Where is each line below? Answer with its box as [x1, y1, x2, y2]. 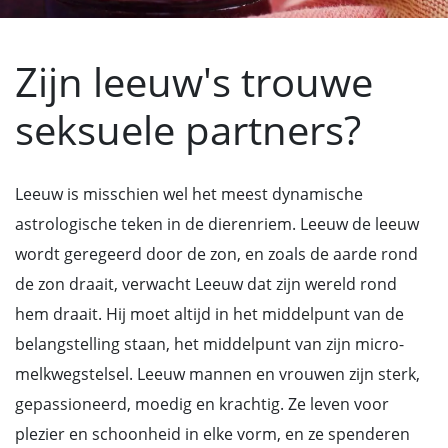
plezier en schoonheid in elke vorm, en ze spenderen [15, 423, 410, 445]
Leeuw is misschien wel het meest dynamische [15, 183, 363, 205]
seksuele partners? [15, 102, 361, 157]
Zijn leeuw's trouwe [15, 54, 373, 109]
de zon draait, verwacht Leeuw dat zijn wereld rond [15, 273, 397, 295]
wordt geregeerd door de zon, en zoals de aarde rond [15, 243, 418, 265]
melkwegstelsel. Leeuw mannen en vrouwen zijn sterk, [15, 363, 420, 385]
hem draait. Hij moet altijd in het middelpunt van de [15, 303, 404, 325]
